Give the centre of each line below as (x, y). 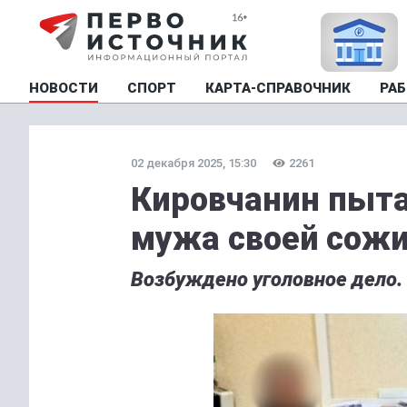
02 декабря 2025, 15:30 (194, 163)
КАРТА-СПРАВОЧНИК (278, 88)
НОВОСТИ (64, 88)
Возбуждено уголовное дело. (267, 279)
